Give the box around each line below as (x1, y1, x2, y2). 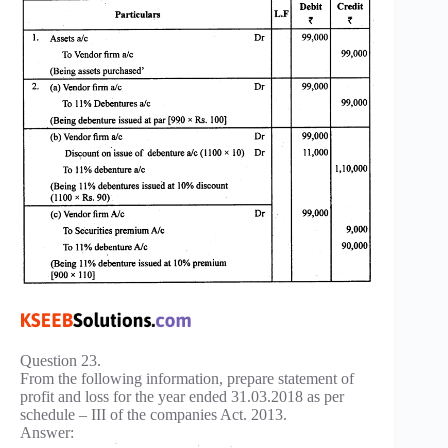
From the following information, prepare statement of (20, 370, 354, 388)
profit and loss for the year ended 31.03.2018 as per (20, 388, 344, 406)
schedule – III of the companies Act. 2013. (20, 406, 287, 424)
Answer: (20, 424, 74, 442)
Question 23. (20, 352, 101, 370)
